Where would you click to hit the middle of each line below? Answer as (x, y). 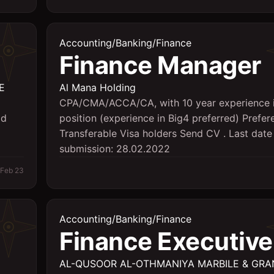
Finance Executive (166, 241)
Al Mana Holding (98, 87)
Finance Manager (160, 65)
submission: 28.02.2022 (115, 149)
